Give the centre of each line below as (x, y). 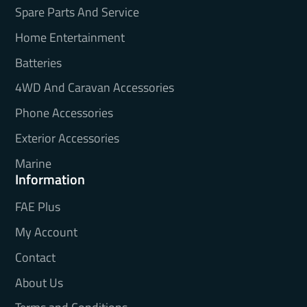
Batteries (38, 62)
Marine (33, 163)
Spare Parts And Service (77, 12)
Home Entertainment (70, 37)
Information (50, 179)
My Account (46, 232)
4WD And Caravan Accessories (94, 88)
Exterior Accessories (67, 138)
